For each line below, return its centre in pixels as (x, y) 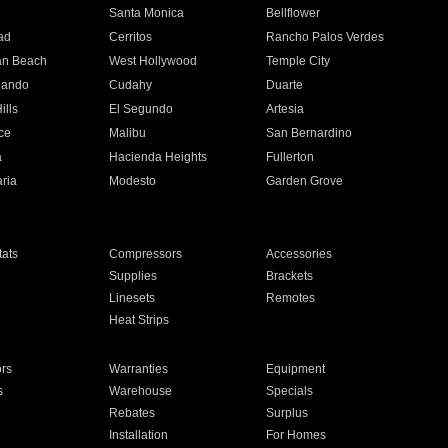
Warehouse (140, 391)
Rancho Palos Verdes (325, 37)
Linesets (131, 298)
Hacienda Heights (157, 157)
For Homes (296, 435)
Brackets (290, 276)
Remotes (291, 298)
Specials (290, 391)
